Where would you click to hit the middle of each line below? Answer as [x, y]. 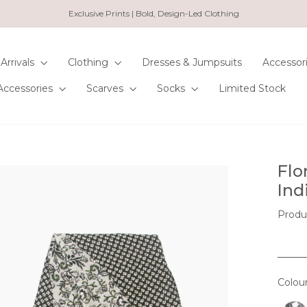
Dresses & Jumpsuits [192, 63]
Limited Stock [252, 89]
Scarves [106, 89]
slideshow [176, 45]
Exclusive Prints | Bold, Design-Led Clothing [153, 13]
